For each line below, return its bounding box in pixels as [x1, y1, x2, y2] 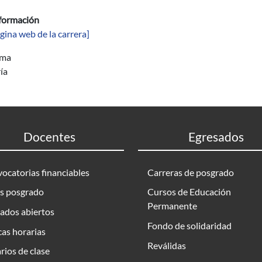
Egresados [188, 129, 244, 144]
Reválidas [147, 239, 186, 251]
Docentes [23, 129, 75, 144]
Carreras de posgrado [147, 166, 234, 178]
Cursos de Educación [147, 186, 231, 198]
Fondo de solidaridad [147, 219, 232, 231]
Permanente [147, 200, 197, 212]
